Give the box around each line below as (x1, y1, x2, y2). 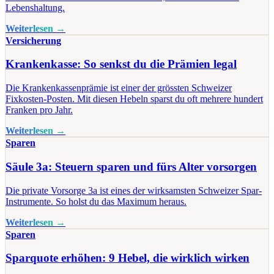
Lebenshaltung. (6, 2, 65, 13)
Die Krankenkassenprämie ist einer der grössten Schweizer (6, 83, 232, 94)
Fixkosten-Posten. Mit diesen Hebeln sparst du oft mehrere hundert (6, 94, 263, 105)
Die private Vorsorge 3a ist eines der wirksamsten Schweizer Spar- (6, 185, 262, 196)
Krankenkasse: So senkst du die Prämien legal (6, 57, 237, 71)
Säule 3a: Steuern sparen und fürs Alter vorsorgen (6, 160, 257, 173)
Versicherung (6, 35, 61, 46)
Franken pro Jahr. (6, 105, 73, 116)
